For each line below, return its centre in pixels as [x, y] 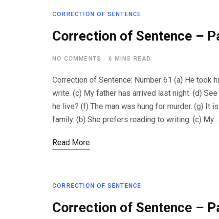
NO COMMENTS [77, 59]
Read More [71, 142]
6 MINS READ [130, 59]
